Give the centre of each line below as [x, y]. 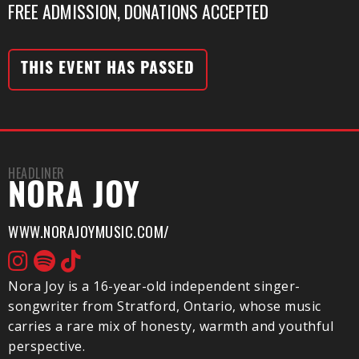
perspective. [46, 346]
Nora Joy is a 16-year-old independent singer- [154, 286]
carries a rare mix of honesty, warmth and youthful [171, 326]
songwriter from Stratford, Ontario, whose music [165, 306]
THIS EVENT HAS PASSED [108, 70]
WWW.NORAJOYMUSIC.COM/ [89, 232]
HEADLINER [36, 173]
